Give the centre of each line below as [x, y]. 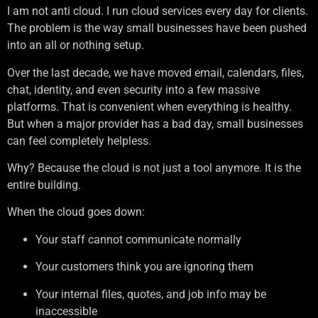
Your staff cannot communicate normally [138, 239]
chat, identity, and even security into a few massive [133, 89]
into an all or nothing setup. [76, 45]
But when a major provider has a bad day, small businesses [155, 124]
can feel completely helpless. [79, 141]
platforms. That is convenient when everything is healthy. [149, 106]
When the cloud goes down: [76, 212]
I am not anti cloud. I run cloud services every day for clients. [158, 11]
